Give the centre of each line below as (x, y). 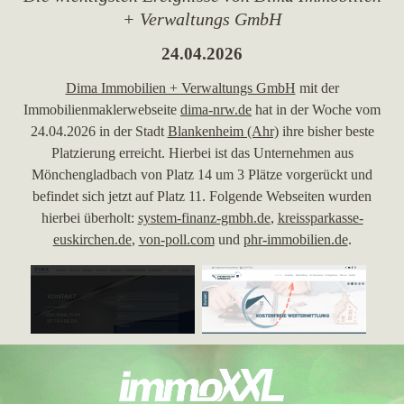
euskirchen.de (92, 239)
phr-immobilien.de (295, 239)
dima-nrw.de (216, 110)
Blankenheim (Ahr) (223, 131)
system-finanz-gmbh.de (204, 218)
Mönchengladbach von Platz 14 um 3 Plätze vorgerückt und (202, 174)
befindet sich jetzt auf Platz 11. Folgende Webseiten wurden (202, 196)
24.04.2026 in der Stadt (99, 131)
